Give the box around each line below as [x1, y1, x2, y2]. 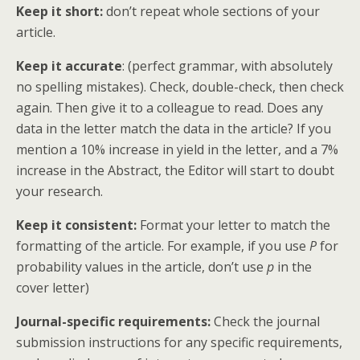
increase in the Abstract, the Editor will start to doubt [16, 162, 334, 179]
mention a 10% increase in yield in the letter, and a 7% [16, 141, 338, 158]
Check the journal [214, 313, 320, 330]
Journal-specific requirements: [16, 313, 214, 330]
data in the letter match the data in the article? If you [16, 120, 331, 137]
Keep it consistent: [16, 216, 140, 234]
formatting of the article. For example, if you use [16, 237, 309, 255]
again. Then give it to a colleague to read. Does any [16, 99, 323, 117]
